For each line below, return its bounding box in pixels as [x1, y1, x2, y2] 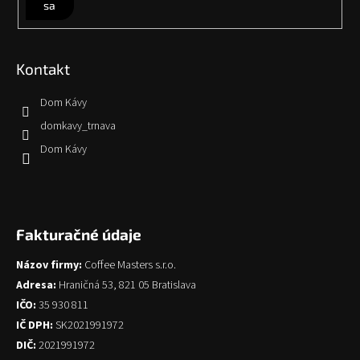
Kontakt [16, 59, 70, 79]
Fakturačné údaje [16, 225, 141, 244]
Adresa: [16, 277, 56, 294]
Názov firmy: [16, 257, 82, 274]
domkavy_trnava [40, 118, 116, 135]
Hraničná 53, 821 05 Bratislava [56, 277, 196, 294]
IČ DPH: [16, 317, 53, 334]
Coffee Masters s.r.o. [82, 257, 176, 274]
